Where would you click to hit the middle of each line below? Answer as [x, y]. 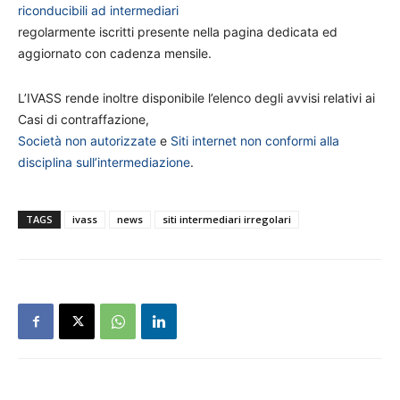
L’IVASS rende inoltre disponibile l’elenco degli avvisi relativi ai [196, 98]
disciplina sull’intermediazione [104, 162]
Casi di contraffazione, [83, 119]
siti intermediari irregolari [227, 219]
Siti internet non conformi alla [255, 141]
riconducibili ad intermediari [98, 10]
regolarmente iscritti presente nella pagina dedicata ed [178, 32]
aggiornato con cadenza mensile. [115, 53]
